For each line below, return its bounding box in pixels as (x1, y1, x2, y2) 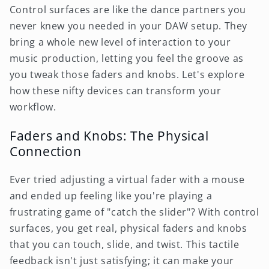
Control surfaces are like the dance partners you (9, 2, 246, 16)
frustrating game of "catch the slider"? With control (9, 205, 259, 219)
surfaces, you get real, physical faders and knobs (9, 222, 247, 235)
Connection (9, 142, 82, 160)
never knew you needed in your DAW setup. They (9, 19, 248, 32)
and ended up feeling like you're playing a (9, 189, 213, 203)
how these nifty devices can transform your (9, 83, 222, 97)
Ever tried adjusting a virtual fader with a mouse (9, 173, 245, 187)
